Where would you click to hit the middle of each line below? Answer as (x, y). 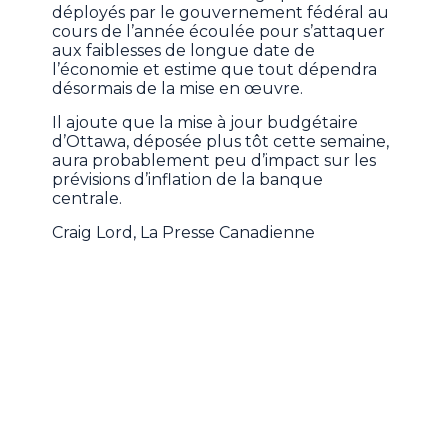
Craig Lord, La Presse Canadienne (184, 232)
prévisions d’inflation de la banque (188, 179)
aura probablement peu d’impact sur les (214, 160)
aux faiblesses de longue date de (184, 50)
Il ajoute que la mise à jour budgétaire (205, 122)
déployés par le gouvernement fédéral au (221, 12)
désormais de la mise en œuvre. (178, 88)
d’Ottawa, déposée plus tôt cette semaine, (221, 141)
